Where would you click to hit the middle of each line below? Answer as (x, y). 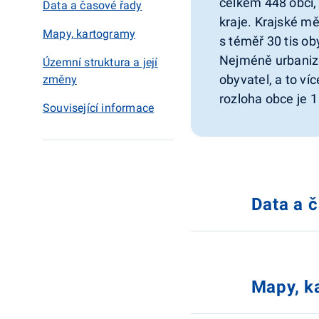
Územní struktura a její (100, 62)
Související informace (99, 108)
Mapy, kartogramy (89, 34)
